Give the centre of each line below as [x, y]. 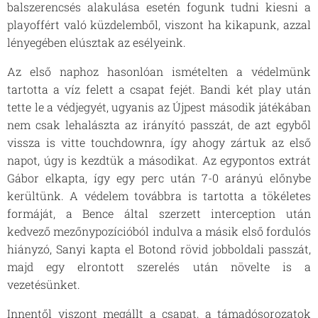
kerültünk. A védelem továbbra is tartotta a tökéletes [159, 196]
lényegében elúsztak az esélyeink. [98, 42]
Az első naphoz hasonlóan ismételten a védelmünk [159, 71]
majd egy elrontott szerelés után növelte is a [159, 267]
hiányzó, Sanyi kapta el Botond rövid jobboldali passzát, [159, 249]
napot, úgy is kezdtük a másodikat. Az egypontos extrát [159, 160]
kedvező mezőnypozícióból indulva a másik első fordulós [159, 231]
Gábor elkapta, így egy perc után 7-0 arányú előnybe [159, 178]
